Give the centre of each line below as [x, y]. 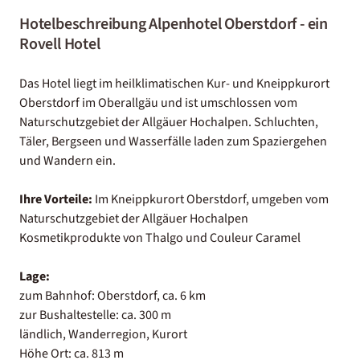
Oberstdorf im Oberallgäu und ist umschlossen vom [158, 102]
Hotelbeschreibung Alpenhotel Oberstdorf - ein [174, 24]
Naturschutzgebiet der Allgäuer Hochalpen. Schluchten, [169, 122]
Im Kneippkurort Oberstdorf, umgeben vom [211, 199]
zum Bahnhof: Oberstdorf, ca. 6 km [112, 295]
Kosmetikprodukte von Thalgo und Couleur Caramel [160, 237]
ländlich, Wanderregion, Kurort [103, 334]
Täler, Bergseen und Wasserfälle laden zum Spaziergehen [173, 141]
